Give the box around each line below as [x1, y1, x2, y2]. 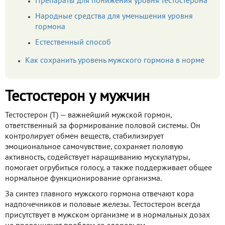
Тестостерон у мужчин [5, 90, 150, 104]
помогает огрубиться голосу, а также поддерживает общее [5, 165, 212, 172]
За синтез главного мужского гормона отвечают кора [5, 191, 194, 198]
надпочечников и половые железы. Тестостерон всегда [5, 201, 200, 209]
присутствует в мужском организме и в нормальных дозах [5, 212, 210, 219]
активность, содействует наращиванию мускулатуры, [5, 154, 190, 162]
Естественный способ [35, 39, 111, 47]
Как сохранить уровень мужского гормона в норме [25, 57, 204, 65]
